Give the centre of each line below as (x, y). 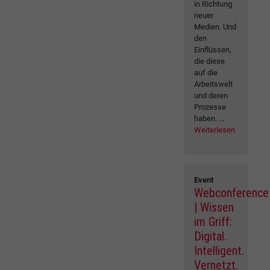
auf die (206, 73)
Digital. (211, 237)
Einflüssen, (213, 50)
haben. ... (209, 119)
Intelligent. (219, 251)
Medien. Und (215, 27)
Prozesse (210, 107)
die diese (210, 61)
